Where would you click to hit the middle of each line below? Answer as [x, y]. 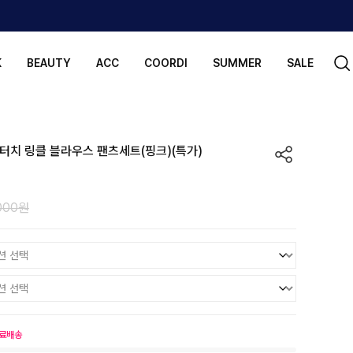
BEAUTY [48, 63]
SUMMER [237, 63]
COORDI [165, 63]
